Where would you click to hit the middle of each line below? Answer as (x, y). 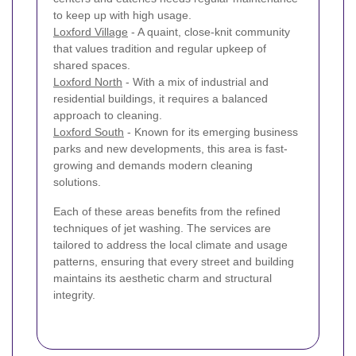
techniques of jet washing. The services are (162, 228)
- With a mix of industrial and (195, 82)
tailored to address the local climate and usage (170, 245)
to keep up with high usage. (122, 15)
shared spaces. (92, 66)
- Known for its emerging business (211, 132)
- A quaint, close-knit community (209, 32)
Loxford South (89, 132)
